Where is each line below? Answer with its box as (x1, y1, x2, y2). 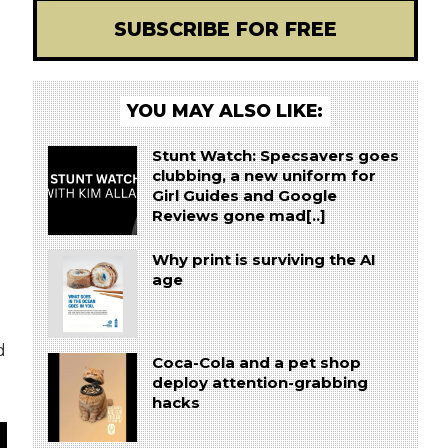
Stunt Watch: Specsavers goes (151, 146, 399, 165)
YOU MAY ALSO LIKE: (127, 99, 324, 121)
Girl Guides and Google (151, 186, 337, 205)
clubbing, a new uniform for (151, 166, 376, 185)
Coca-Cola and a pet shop (151, 354, 361, 373)
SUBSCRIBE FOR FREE (113, 16, 337, 41)
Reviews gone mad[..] (151, 206, 326, 225)
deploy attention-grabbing (151, 374, 368, 393)
